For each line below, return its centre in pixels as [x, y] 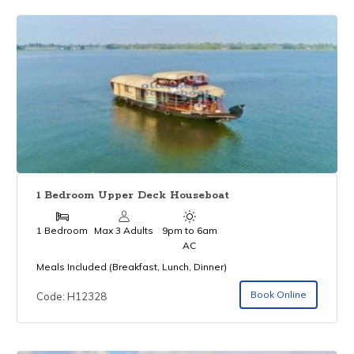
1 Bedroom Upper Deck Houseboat [133, 196]
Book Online [278, 295]
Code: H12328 [72, 296]
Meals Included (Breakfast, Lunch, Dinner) [132, 266]
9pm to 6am [189, 230]
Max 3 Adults [124, 230]
